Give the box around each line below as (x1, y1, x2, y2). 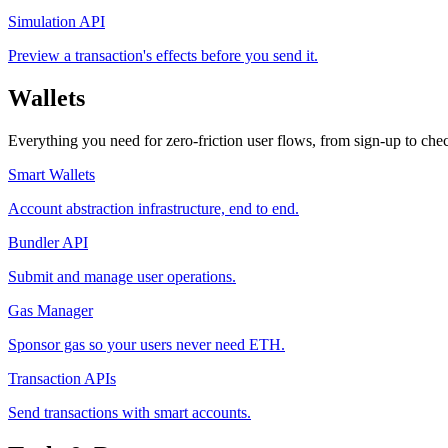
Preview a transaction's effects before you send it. (8, 47, 318, 65)
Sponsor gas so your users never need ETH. (8, 335, 285, 353)
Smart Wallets (8, 165, 95, 183)
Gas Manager (8, 301, 93, 319)
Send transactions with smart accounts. (8, 403, 251, 421)
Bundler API (8, 233, 88, 251)
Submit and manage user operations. (8, 267, 236, 285)
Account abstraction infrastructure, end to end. (8, 199, 299, 217)
